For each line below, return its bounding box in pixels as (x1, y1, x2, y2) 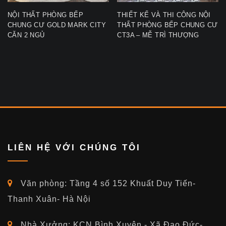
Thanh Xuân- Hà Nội (8, 195, 91, 204)
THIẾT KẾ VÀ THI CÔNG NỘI (117, 11, 211, 19)
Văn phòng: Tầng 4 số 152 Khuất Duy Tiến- (21, 179, 196, 188)
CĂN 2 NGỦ (8, 31, 45, 39)
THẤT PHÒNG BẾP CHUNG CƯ (117, 21, 218, 29)
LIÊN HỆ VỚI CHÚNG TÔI (8, 143, 141, 153)
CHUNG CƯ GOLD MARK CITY (8, 21, 106, 29)
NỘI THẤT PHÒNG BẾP (8, 11, 84, 19)
